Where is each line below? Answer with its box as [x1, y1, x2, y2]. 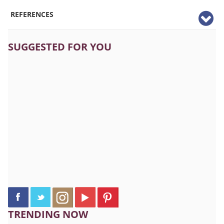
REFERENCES [10, 9, 53, 19]
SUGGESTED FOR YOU [8, 40, 111, 54]
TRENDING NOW [8, 207, 88, 221]
